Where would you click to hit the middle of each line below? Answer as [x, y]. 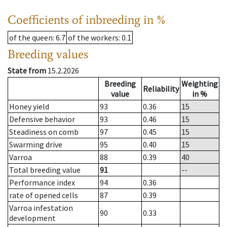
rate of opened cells [44, 195]
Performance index [42, 183]
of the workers [93, 38]
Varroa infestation [41, 208]
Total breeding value [45, 170]
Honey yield [29, 107]
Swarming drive [36, 145]
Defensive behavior [42, 119]
